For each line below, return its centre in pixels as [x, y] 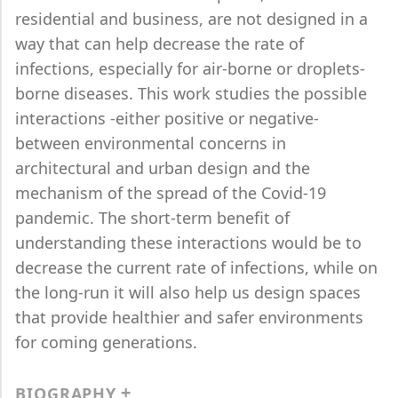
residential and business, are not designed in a [191, 19]
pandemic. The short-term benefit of [152, 218]
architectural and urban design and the [163, 168]
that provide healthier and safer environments [189, 317]
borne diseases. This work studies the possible [191, 93]
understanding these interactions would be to [188, 243]
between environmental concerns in [151, 143]
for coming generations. [106, 342]
